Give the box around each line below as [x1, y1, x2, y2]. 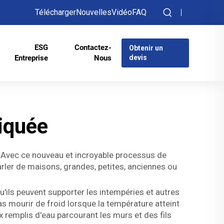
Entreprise [14, 53, 48, 62]
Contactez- [74, 43, 111, 52]
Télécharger [35, 7, 76, 17]
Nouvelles [76, 7, 111, 17]
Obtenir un [128, 44, 163, 52]
